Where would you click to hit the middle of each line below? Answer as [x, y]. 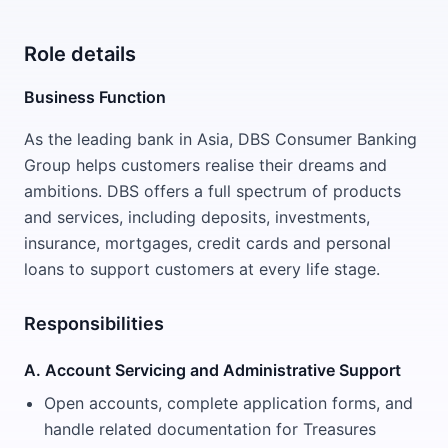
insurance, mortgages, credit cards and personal [207, 243]
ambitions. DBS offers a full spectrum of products [212, 191]
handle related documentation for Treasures [210, 429]
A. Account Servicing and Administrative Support [212, 370]
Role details [80, 54]
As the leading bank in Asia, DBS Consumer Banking [220, 139]
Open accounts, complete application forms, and [228, 403]
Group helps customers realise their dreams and [205, 165]
